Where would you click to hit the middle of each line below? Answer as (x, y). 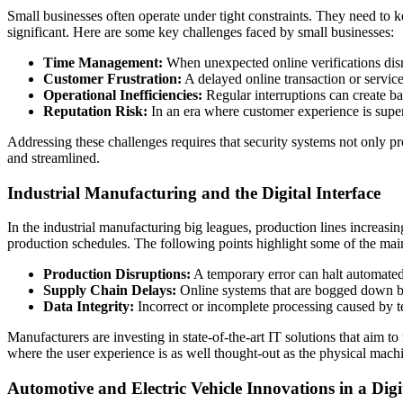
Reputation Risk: (95, 111)
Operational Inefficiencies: (123, 94)
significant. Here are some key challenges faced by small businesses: (201, 31)
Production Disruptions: (117, 274)
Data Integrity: (89, 307)
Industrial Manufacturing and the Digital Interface (194, 193)
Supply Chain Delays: (110, 291)
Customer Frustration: (112, 78)
